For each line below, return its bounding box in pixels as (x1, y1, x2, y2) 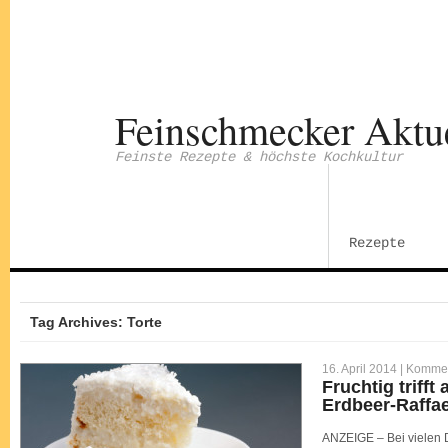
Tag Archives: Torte (30, 314, 162, 330)
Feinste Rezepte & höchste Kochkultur (115, 149, 403, 165)
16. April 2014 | (322, 362, 406, 376)
